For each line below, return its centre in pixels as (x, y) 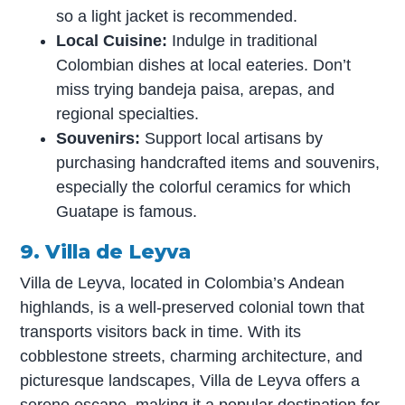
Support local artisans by (232, 139)
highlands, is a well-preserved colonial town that (193, 307)
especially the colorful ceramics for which (204, 188)
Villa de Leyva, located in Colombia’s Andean (183, 283)
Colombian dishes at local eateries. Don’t (204, 66)
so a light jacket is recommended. (177, 17)
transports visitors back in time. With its (161, 331)
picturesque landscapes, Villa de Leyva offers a (190, 380)
